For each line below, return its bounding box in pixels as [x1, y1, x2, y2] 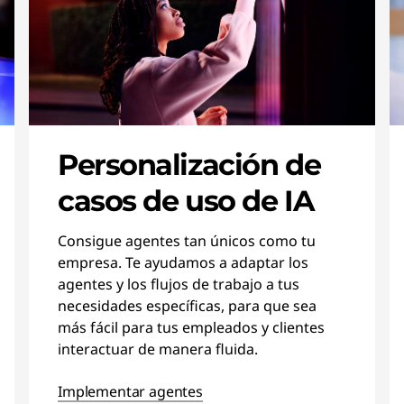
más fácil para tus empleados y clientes [58, 317, 325, 337]
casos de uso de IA [58, 183, 315, 218]
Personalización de [58, 147, 321, 182]
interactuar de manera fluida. [58, 339, 258, 359]
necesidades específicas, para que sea [58, 296, 317, 316]
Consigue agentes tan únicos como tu [58, 231, 316, 251]
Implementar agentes [58, 381, 203, 401]
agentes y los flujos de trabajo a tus [58, 274, 299, 294]
